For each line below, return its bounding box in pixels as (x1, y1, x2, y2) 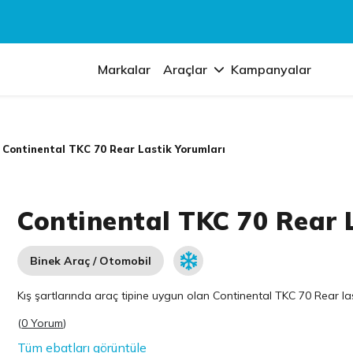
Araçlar (163, 61, 208, 77)
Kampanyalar (231, 61, 312, 77)
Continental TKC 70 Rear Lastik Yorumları (2, 143, 225, 155)
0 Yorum (21, 316, 64, 330)
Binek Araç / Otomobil (30, 254, 152, 268)
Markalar (98, 61, 151, 77)
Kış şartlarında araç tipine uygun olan (17, 288, 214, 303)
